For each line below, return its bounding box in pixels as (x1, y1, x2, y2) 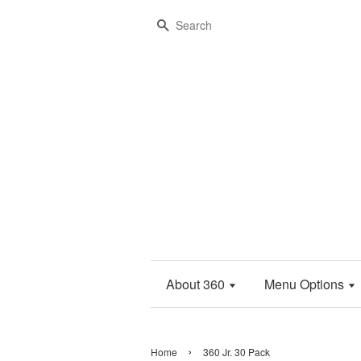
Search (169, 16, 210, 35)
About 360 (165, 275, 228, 293)
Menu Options (263, 275, 347, 293)
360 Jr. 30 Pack (203, 345, 270, 359)
